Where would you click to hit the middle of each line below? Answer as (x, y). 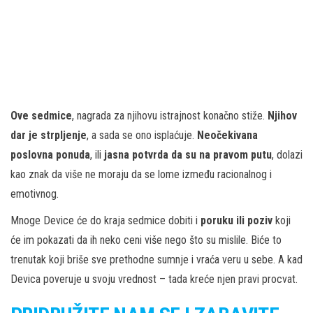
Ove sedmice (41, 116)
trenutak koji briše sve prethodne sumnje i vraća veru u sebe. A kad (156, 260)
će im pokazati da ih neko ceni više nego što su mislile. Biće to (146, 240)
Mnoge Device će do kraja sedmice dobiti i (105, 221)
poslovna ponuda (50, 155)
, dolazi (287, 155)
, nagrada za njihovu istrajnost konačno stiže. (170, 116)
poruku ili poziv (236, 221)
